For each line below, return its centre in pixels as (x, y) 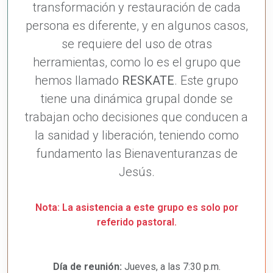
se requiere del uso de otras (136, 44)
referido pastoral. (136, 222)
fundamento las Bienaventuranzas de (136, 153)
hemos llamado (78, 80)
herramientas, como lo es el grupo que (136, 62)
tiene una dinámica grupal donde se (136, 98)
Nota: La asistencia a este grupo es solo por (136, 207)
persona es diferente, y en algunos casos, (136, 25)
